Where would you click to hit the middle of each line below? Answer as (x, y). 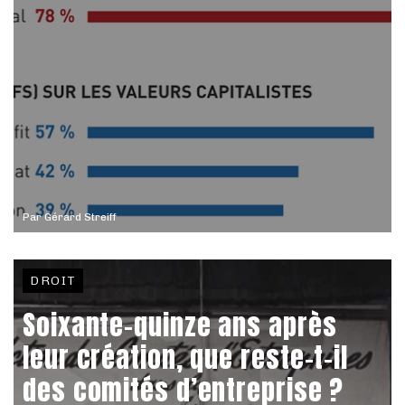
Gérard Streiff (80, 217)
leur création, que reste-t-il (186, 358)
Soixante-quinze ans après (180, 325)
